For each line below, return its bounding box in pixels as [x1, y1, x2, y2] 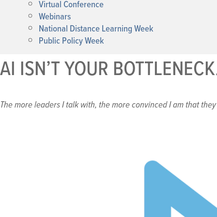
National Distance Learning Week [39, 21, 154, 35]
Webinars [39, 9, 71, 23]
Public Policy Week [39, 33, 104, 47]
